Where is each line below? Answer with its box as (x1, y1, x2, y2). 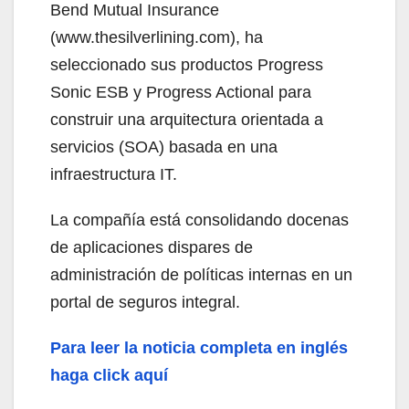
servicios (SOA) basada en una (50, 137, 278, 156)
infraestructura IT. (50, 164, 177, 184)
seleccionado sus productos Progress (50, 55, 323, 74)
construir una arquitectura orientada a (50, 110, 323, 129)
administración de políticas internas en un (50, 265, 352, 284)
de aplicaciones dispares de (50, 237, 253, 257)
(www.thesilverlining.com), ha (50, 27, 263, 47)
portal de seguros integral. (50, 292, 240, 311)
